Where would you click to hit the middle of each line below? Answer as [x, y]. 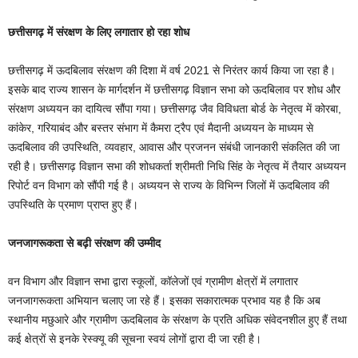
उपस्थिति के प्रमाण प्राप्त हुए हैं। [73, 204]
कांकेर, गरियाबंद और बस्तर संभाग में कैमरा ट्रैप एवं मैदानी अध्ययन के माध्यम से [161, 127]
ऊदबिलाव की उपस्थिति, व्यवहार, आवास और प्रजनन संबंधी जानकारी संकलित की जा [174, 147]
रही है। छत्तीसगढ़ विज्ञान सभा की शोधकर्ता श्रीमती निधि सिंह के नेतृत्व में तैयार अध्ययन [177, 166]
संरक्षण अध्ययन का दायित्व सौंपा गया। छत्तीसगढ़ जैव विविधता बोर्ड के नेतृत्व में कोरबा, [175, 108]
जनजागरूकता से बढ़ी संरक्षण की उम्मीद [84, 243]
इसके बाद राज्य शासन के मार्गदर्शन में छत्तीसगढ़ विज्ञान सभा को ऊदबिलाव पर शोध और [174, 89]
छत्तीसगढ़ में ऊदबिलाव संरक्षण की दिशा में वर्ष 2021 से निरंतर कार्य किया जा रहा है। [172, 70]
